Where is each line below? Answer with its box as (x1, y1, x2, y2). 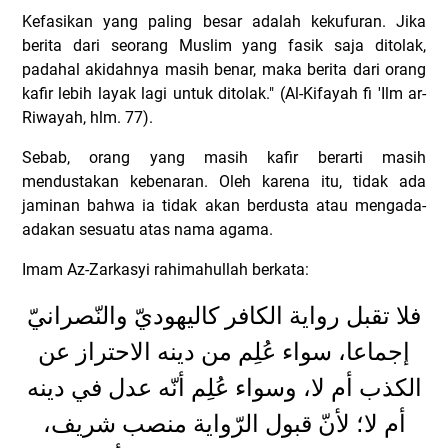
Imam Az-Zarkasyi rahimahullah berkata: (22, 260, 309, 280)
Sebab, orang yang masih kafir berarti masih (22, 148, 426, 168)
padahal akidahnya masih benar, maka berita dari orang (22, 60, 426, 80)
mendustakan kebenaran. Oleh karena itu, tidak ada (22, 172, 426, 192)
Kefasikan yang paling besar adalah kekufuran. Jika (22, 12, 426, 32)
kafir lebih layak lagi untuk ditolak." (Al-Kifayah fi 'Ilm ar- (22, 84, 426, 104)
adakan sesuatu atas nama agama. (22, 220, 273, 240)
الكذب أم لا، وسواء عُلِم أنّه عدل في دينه (26, 375, 422, 402)
